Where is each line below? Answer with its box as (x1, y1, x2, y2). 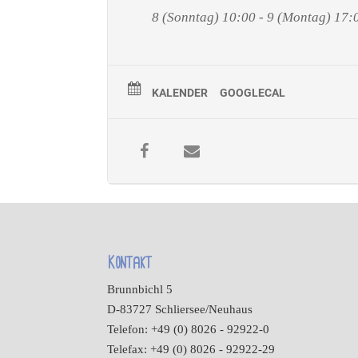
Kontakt (107, 254, 153, 272)
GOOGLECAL (220, 86, 286, 99)
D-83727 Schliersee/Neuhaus (107, 303, 253, 316)
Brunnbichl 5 (107, 283, 173, 296)
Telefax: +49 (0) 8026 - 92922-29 (107, 343, 276, 356)
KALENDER (152, 86, 209, 99)
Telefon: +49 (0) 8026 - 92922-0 (107, 323, 270, 336)
